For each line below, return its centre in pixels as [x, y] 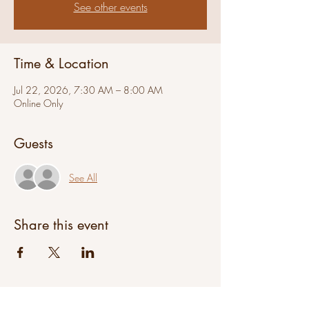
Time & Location [61, 63]
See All [83, 177]
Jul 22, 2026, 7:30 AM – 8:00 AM [88, 90]
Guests [33, 143]
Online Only [38, 103]
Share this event [61, 225]
